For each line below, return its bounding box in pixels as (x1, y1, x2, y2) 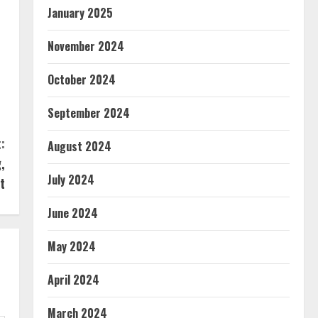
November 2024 (47, 38, 124, 55)
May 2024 (47, 238, 96, 255)
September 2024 (47, 104, 130, 121)
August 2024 (47, 138, 111, 155)
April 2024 (47, 271, 99, 288)
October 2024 (47, 71, 116, 88)
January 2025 (47, 4, 113, 21)
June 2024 (47, 204, 98, 221)
